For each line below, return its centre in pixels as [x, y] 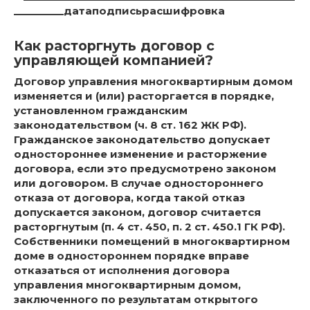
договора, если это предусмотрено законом [145, 169]
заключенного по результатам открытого [136, 300]
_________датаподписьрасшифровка [119, 11]
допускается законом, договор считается [137, 212]
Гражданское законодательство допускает [142, 140]
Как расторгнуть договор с [114, 45]
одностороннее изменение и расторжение [140, 154]
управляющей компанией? [113, 60]
